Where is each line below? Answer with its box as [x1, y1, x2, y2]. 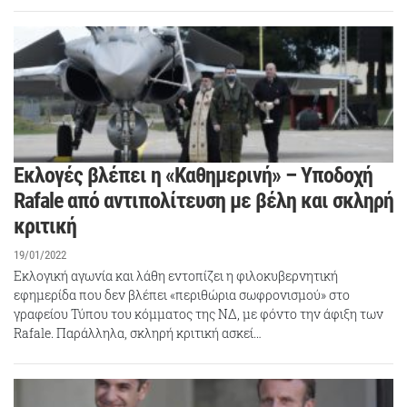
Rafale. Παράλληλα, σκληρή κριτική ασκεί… [14, 323, 262, 342]
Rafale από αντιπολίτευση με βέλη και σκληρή [14, 188, 393, 214]
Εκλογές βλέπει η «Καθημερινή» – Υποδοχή [14, 163, 372, 189]
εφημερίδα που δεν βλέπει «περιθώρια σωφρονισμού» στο [14, 285, 350, 303]
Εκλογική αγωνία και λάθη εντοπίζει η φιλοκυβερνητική [14, 266, 338, 284]
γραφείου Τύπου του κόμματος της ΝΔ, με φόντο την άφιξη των [14, 304, 383, 323]
